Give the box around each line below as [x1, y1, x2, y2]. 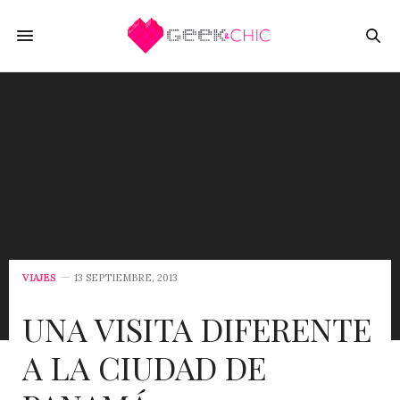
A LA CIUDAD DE [22, 346, 266, 388]
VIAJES [22, 271, 56, 284]
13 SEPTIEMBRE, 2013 [74, 271, 178, 284]
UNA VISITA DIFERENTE [22, 307, 371, 350]
